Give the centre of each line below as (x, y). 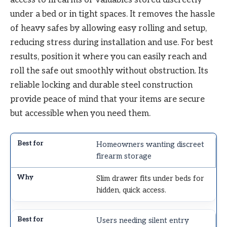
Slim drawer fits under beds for (150, 178)
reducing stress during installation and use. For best (112, 42)
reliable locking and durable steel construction (101, 85)
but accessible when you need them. (80, 113)
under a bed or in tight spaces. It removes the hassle (112, 14)
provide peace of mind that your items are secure (107, 99)
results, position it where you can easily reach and (108, 56)
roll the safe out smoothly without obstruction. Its (109, 71)
